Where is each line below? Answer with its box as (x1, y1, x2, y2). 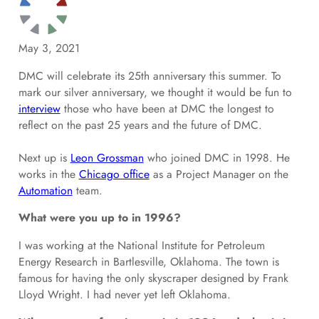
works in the (18, 165, 79, 182)
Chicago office (78, 165, 150, 182)
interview (18, 100, 61, 117)
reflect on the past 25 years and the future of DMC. (18, 116, 266, 133)
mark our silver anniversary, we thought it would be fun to (18, 83, 292, 100)
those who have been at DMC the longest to (60, 100, 274, 117)
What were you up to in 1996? (18, 209, 184, 226)
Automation (18, 182, 73, 199)
